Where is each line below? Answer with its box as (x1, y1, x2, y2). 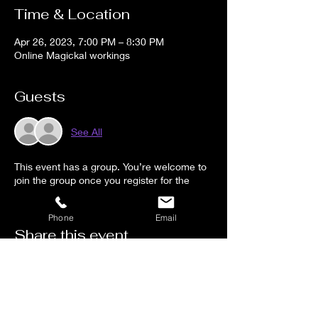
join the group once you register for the (14, 174, 190, 187)
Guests (14, 87, 65, 106)
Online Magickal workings (14, 49, 130, 62)
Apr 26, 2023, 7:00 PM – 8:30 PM (14, 35, 164, 48)
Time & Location (14, 5, 130, 24)
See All (71, 125, 102, 138)
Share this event (14, 226, 128, 245)
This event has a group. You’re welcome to (14, 160, 207, 173)
